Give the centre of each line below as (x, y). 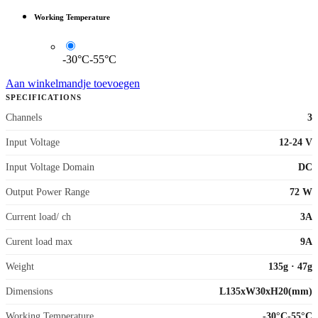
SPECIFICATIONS (44, 97)
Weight (20, 266)
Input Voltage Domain (50, 167)
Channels (24, 117)
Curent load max (39, 241)
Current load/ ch (38, 216)
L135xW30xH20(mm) (266, 291)
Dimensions (29, 291)
